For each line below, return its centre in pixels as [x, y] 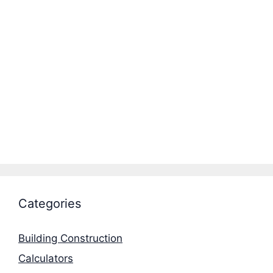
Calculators [46, 259]
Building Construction [70, 238]
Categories [50, 203]
